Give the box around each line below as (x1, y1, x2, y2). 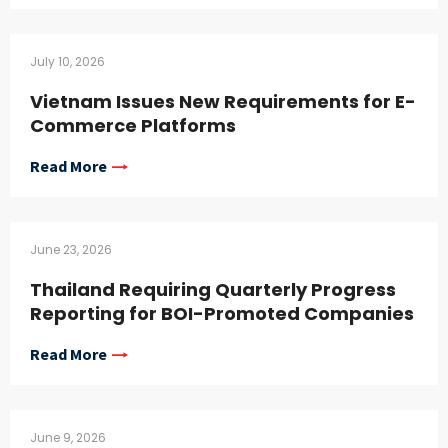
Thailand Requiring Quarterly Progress (30, 277, 396, 303)
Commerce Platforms (30, 113, 236, 139)
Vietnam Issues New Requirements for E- (30, 89, 416, 115)
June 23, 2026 (30, 241, 112, 259)
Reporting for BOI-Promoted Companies (30, 301, 414, 327)
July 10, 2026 (30, 53, 105, 71)
